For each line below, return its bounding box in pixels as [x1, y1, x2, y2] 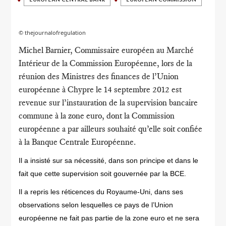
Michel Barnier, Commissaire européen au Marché [19, 45, 194, 55]
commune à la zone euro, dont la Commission [19, 110, 175, 121]
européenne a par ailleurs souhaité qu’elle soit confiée [19, 124, 203, 134]
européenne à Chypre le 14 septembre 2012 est [19, 84, 182, 94]
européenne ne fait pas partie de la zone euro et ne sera [19, 214, 200, 222]
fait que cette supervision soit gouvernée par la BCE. [19, 169, 187, 178]
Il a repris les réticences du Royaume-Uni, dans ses [19, 188, 184, 196]
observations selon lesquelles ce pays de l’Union [19, 201, 174, 209]
